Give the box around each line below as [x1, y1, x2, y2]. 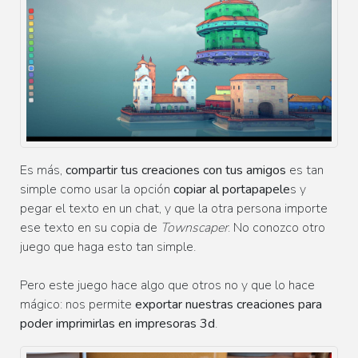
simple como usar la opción [20, 180, 173, 198]
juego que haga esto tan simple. [20, 237, 196, 256]
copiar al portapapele [173, 180, 290, 198]
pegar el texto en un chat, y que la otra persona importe [20, 199, 328, 217]
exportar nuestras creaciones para [135, 295, 322, 313]
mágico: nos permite [20, 295, 135, 313]
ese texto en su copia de [20, 218, 161, 237]
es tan [286, 161, 324, 179]
